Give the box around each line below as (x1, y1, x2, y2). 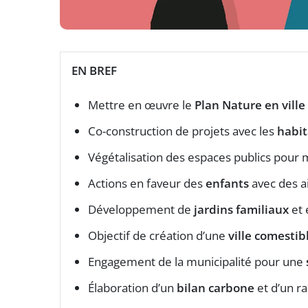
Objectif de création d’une (88, 228, 228, 244)
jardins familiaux (194, 201, 289, 218)
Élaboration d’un (88, 280, 177, 296)
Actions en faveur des (88, 175, 206, 192)
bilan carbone (177, 280, 254, 296)
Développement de (88, 201, 194, 218)
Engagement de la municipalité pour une (88, 254, 306, 270)
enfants (206, 175, 249, 192)
